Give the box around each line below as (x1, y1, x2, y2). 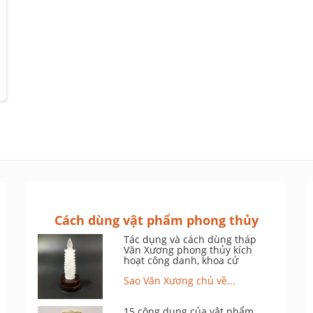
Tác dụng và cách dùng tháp (124, 233, 257, 246)
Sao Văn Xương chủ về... (124, 274, 236, 287)
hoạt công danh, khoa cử (124, 254, 239, 267)
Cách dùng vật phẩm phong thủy (54, 212, 259, 228)
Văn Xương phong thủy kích (124, 243, 253, 256)
